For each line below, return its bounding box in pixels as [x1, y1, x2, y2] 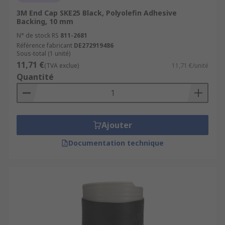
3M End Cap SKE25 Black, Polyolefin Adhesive [17, 8, 177, 18]
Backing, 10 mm [17, 17, 73, 26]
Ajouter [101, 120, 132, 131]
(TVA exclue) [44, 61, 79, 70]
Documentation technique [68, 138, 164, 148]
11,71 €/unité [172, 61, 208, 70]
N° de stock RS [17, 31, 59, 40]
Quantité [17, 71, 54, 82]
